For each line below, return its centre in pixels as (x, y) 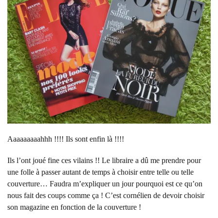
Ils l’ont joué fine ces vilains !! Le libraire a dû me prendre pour (104, 161)
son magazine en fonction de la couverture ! (74, 207)
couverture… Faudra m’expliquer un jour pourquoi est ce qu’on (105, 184)
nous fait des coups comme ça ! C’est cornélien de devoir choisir (106, 196)
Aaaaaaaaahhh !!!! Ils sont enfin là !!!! (66, 139)
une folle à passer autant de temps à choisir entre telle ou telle (100, 172)
